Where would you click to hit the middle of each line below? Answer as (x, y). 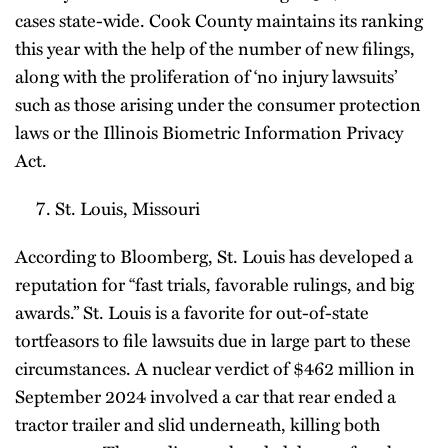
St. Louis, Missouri (127, 208)
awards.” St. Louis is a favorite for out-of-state (192, 312)
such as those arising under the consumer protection (218, 104)
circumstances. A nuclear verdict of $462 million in (215, 368)
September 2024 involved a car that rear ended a (205, 396)
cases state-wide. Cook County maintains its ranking (219, 20)
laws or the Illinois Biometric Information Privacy (209, 132)
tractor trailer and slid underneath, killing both (197, 424)
